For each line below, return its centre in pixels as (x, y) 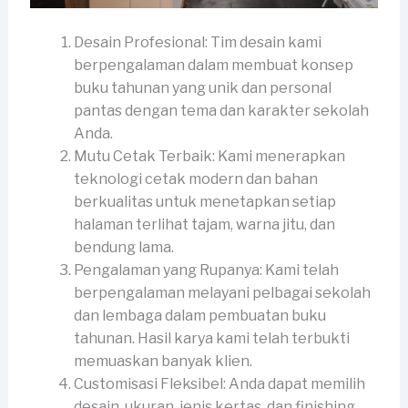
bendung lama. (123, 248)
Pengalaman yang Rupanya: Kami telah (206, 270)
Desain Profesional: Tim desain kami (197, 43)
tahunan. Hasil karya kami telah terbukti (211, 339)
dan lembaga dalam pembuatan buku (199, 316)
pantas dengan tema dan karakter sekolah (221, 111)
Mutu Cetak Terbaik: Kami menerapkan (209, 157)
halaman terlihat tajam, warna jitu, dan (204, 225)
